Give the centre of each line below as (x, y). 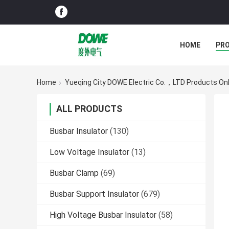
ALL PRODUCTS (89, 109)
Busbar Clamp (74, 173)
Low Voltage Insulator (89, 152)
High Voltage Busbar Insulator (103, 215)
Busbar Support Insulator (94, 194)
